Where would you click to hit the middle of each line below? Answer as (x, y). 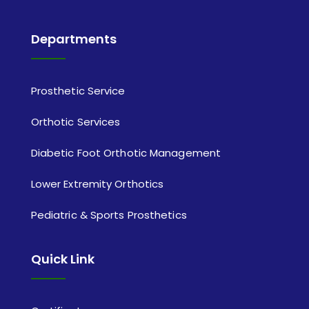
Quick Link (62, 259)
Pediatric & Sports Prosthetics (109, 215)
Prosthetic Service (78, 91)
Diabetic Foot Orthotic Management (126, 153)
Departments (73, 39)
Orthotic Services (76, 122)
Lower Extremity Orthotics (97, 184)
